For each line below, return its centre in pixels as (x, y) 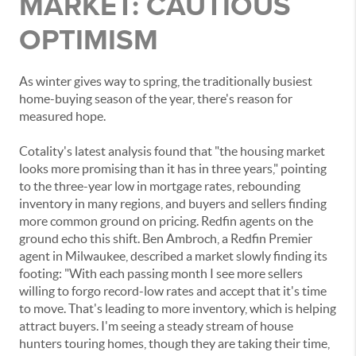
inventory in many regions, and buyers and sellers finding (173, 204)
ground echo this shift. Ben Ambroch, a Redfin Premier (166, 239)
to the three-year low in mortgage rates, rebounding (160, 186)
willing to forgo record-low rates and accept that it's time (173, 291)
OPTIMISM (89, 40)
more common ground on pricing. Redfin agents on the (166, 221)
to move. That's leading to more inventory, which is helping (178, 309)
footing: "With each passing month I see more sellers (161, 274)
